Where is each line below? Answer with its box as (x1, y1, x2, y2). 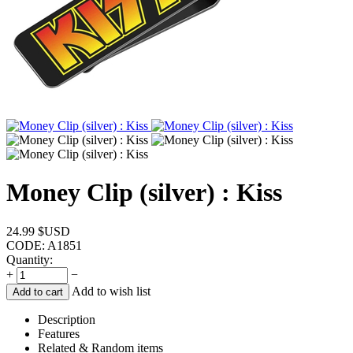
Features (38, 326, 80, 340)
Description (38, 312, 95, 326)
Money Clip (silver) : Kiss (6, 178, 282, 207)
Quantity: (6, 252, 53, 266)
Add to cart (13, 285, 63, 298)
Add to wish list (72, 284, 150, 298)
